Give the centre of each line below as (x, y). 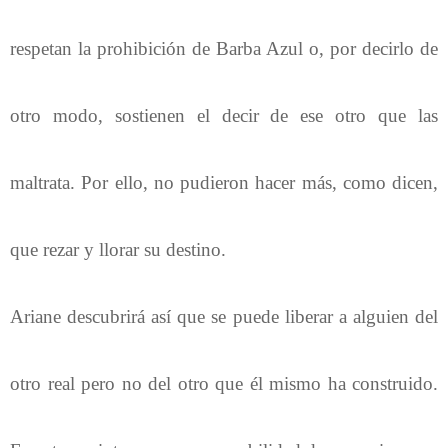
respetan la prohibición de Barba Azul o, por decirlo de (224, 48)
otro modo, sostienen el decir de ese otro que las (224, 115)
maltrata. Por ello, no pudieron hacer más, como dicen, (224, 182)
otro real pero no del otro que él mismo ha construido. (224, 383)
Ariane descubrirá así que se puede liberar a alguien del (224, 316)
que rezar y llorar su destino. (118, 249)
